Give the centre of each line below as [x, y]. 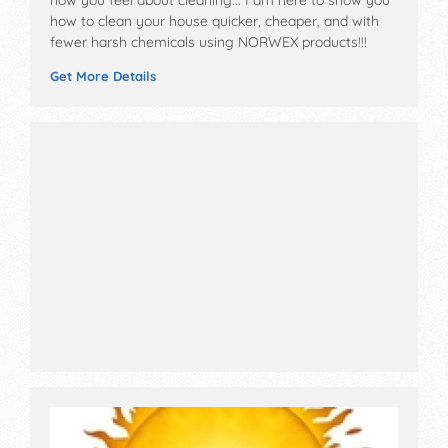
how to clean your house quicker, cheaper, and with [214, 20]
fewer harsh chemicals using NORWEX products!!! [208, 41]
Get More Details [103, 75]
